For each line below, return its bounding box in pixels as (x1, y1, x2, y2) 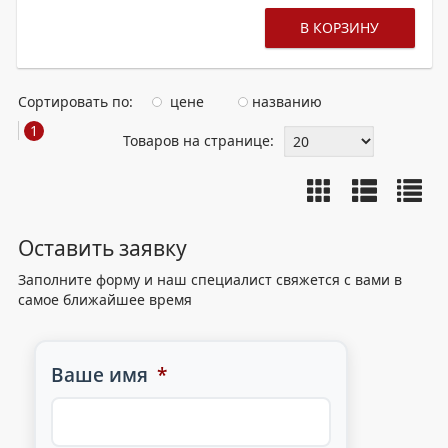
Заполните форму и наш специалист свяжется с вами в (18, 270, 402, 289)
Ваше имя (51, 362, 154, 388)
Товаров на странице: (123, 131, 274, 150)
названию (248, 92, 322, 111)
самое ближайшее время (18, 290, 192, 309)
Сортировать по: (18, 92, 137, 111)
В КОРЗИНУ (300, 18, 380, 37)
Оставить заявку (18, 234, 187, 262)
